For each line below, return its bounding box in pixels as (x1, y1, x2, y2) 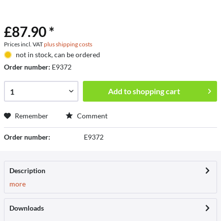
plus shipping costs (44, 40, 92, 48)
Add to (108, 86, 131, 96)
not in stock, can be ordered (15, 50, 100, 59)
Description (9, 166, 45, 175)
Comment (75, 111, 108, 120)
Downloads (9, 204, 44, 212)
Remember (15, 111, 48, 120)
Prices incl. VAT (4, 40, 44, 48)
